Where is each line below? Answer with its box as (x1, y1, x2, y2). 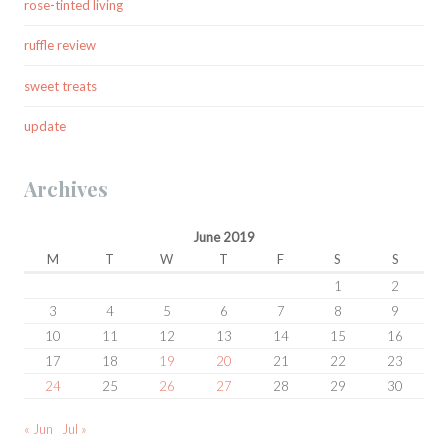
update (24, 118, 66, 135)
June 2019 (193, 229, 255, 246)
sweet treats (24, 77, 97, 94)
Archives (24, 175, 108, 203)
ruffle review (24, 37, 96, 54)
